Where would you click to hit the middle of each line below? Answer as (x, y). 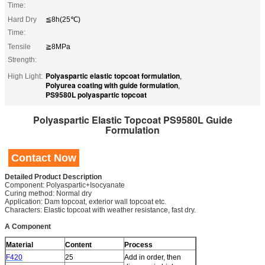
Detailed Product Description (53, 177)
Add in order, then (153, 257)
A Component (28, 226)
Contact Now (44, 158)
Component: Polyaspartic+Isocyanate (65, 185)
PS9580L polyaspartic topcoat (96, 94)
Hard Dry (22, 19)
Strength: (22, 59)
